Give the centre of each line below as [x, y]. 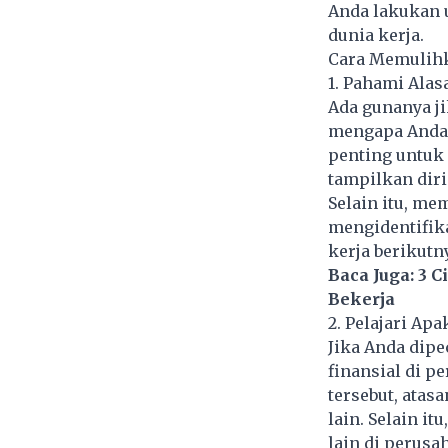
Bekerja [361, 299]
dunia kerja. [375, 35]
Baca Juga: [372, 275]
